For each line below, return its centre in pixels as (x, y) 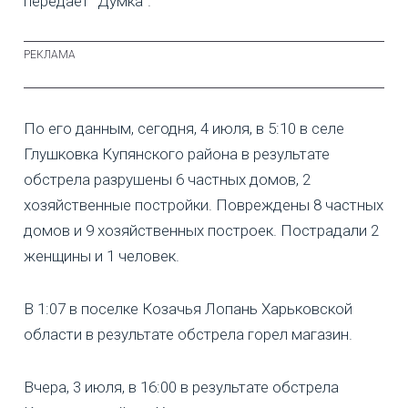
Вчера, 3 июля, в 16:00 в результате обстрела (181, 387)
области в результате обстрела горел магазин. (188, 334)
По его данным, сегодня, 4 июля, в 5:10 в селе (184, 128)
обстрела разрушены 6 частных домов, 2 (167, 179)
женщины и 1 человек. (102, 255)
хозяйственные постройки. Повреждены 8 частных (204, 204)
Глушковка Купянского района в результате (177, 153)
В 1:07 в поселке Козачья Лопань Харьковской (188, 308)
